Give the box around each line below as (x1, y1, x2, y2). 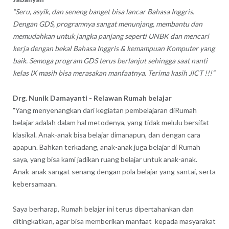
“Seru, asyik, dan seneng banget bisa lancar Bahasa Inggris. (12, 7, 194, 16)
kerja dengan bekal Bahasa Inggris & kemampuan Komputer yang (12, 43, 215, 53)
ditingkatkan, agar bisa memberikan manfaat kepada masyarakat (12, 216, 216, 225)
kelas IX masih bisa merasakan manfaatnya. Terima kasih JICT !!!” (12, 68, 215, 77)
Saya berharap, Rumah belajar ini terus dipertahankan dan (12, 204, 194, 213)
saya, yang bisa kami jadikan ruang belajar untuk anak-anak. (12, 154, 197, 164)
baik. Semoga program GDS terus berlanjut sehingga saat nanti (12, 56, 208, 65)
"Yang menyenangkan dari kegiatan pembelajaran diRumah (12, 105, 197, 114)
